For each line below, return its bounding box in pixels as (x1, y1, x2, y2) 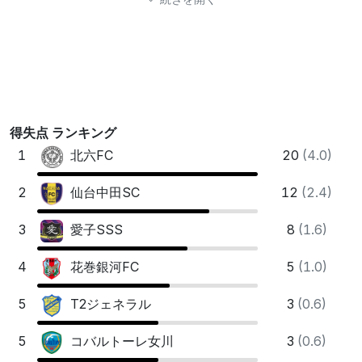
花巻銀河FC (66, 259, 139, 276)
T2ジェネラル (66, 296, 151, 313)
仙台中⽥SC (66, 184, 140, 201)
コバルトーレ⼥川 (66, 333, 174, 350)
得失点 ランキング (10, 124, 116, 141)
